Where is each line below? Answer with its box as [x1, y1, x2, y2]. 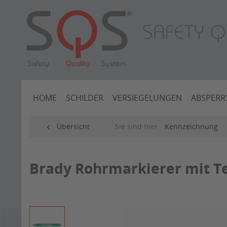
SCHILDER [66, 92, 104, 104]
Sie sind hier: [115, 122, 160, 132]
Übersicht [57, 122, 90, 132]
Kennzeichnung [165, 122, 218, 132]
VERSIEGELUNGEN [112, 92, 182, 104]
